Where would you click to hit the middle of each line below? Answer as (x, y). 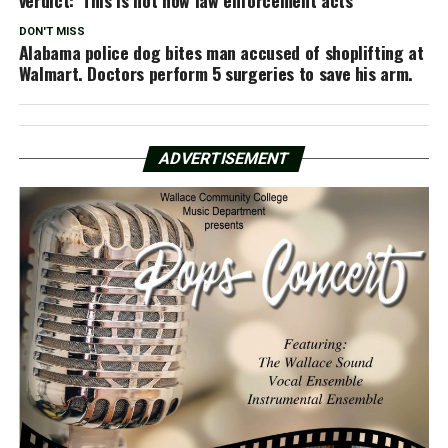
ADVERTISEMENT (224, 158)
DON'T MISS (51, 31)
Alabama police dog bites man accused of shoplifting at (221, 51)
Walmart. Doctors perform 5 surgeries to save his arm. (216, 72)
